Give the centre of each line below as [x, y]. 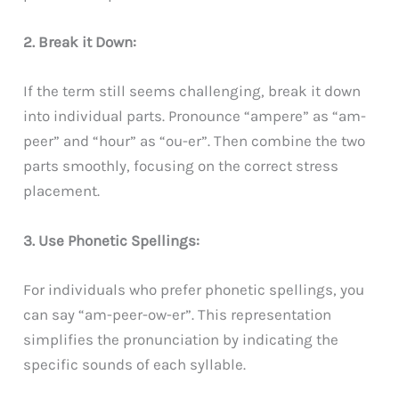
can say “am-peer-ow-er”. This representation [178, 314]
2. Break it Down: [80, 42]
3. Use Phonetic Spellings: [112, 240]
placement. [62, 191]
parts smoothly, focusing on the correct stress [181, 166]
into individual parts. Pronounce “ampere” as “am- [195, 116]
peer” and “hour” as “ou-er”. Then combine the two [195, 141]
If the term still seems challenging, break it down [192, 91]
